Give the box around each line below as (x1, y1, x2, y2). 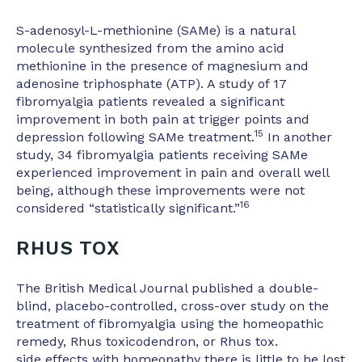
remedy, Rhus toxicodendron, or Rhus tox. (16, 334, 278, 350)
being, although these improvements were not (16, 182, 305, 198)
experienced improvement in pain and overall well (16, 164, 329, 180)
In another (263, 128, 332, 145)
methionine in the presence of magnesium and (16, 57, 309, 74)
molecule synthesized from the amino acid (16, 40, 284, 56)
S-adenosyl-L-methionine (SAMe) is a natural (16, 22, 295, 38)
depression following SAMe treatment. (16, 128, 255, 145)
